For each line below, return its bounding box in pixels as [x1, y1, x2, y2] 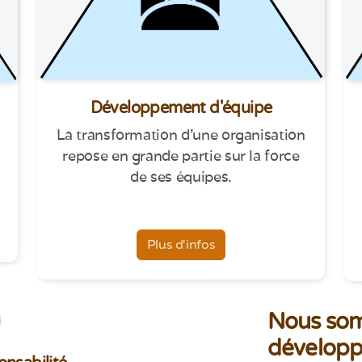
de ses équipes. [130, 166, 232, 186]
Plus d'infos [146, 236, 216, 253]
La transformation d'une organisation [57, 124, 305, 144]
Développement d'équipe [90, 98, 272, 118]
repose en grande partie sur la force [62, 145, 300, 165]
